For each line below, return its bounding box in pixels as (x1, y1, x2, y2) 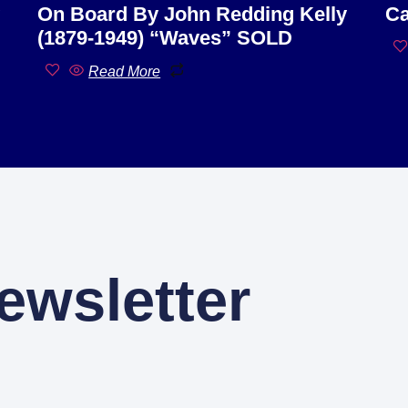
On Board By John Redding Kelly (37, 2, 348, 25)
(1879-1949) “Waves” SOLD (37, 25, 293, 49)
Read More (88, 63, 161, 79)
